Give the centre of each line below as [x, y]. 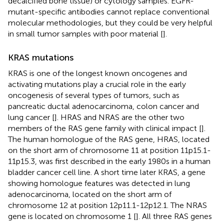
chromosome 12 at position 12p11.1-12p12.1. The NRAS [107, 205]
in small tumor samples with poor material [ [85, 33]
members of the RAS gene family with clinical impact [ [105, 128]
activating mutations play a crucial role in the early [97, 84]
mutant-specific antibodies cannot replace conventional [109, 11]
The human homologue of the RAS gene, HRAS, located [109, 139]
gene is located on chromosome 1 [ [72, 216]
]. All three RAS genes [174, 216]
